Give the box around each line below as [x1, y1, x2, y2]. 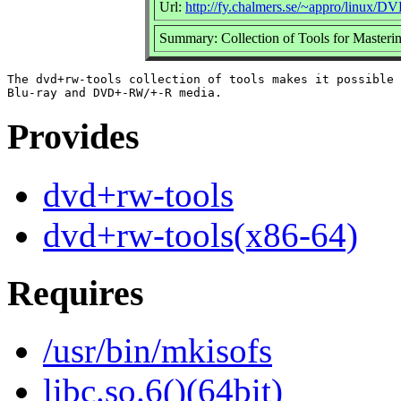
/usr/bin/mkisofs [43, 331, 272, 371]
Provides [7, 116, 140, 158]
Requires [7, 272, 144, 313]
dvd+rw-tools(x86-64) [43, 216, 358, 255]
